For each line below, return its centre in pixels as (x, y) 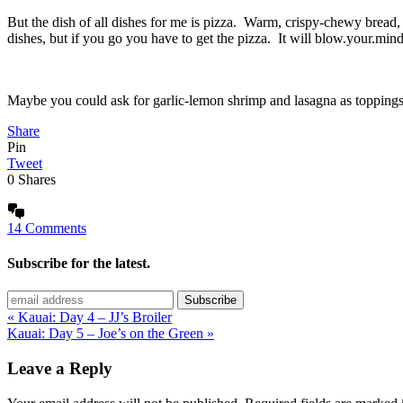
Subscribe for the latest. (79, 264)
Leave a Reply (60, 369)
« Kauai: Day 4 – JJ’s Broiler (90, 318)
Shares (37, 179)
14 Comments (47, 228)
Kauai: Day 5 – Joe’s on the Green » (111, 334)
